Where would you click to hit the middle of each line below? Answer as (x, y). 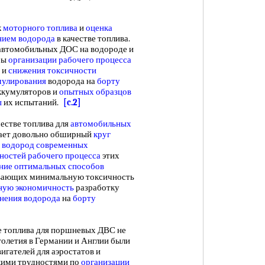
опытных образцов (95, 92)
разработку (97, 188)
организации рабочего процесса (70, 60)
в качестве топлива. (93, 38)
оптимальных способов (59, 166)
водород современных (45, 145)
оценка (99, 28)
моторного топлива (40, 28)
